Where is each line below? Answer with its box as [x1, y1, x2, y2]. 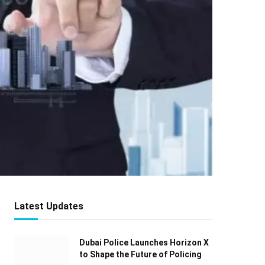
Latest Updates [14, 201, 83, 212]
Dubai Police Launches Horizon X [79, 238, 209, 248]
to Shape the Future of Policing [79, 250, 202, 260]
